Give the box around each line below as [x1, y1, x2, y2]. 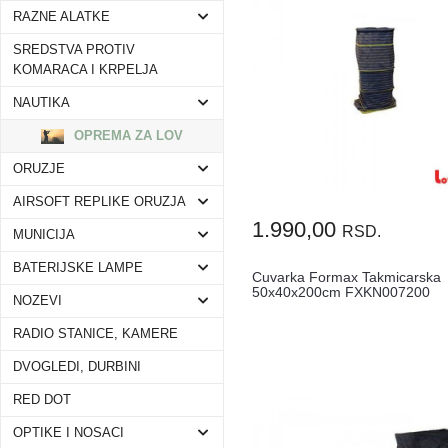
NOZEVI [13, 294, 62, 308]
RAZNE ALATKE [13, 10, 110, 24]
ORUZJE [13, 162, 65, 176]
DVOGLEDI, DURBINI [13, 360, 141, 374]
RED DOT [13, 393, 71, 407]
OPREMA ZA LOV [69, 128, 183, 143]
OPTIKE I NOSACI [13, 426, 124, 440]
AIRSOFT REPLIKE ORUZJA [13, 195, 186, 209]
